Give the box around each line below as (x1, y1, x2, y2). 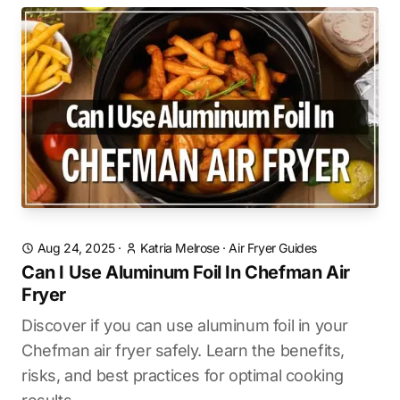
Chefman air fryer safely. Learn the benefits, (21, 341, 346, 360)
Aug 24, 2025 (37, 240, 115, 255)
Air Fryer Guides (229, 240, 318, 255)
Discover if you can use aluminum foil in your (21, 316, 349, 335)
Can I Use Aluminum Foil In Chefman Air (21, 262, 350, 283)
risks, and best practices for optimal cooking (21, 366, 345, 385)
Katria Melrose (140, 240, 220, 255)
